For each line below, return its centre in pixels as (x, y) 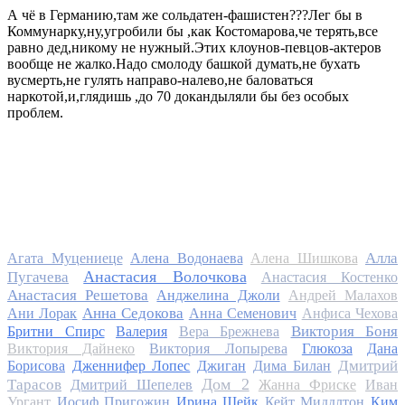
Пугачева (38, 278)
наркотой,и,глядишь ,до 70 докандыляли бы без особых (178, 97)
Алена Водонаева (187, 259)
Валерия (141, 332)
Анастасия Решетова (78, 296)
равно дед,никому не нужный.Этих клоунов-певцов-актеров (194, 48)
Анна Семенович (243, 314)
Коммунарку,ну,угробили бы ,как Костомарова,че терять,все (193, 32)
